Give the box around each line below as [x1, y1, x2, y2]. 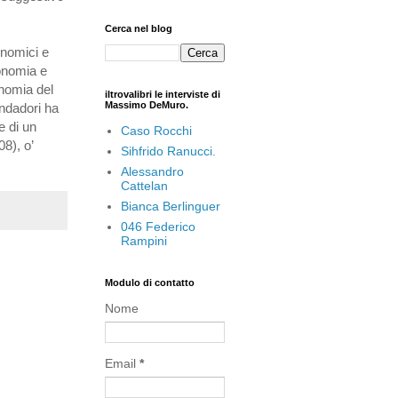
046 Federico [120, 219, 195, 234]
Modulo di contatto [105, 277, 195, 289]
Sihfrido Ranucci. [120, 143, 216, 158]
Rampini [120, 233, 167, 248]
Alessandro [120, 163, 184, 179]
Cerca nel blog [105, 23, 172, 35]
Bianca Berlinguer [120, 198, 220, 213]
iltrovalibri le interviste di [105, 89, 220, 100]
